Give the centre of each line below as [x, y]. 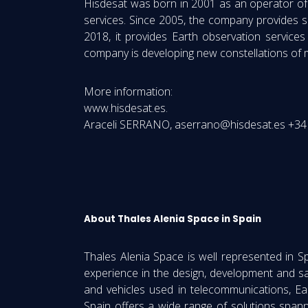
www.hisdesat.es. [126, 108]
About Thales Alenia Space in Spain [173, 219]
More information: [128, 91]
